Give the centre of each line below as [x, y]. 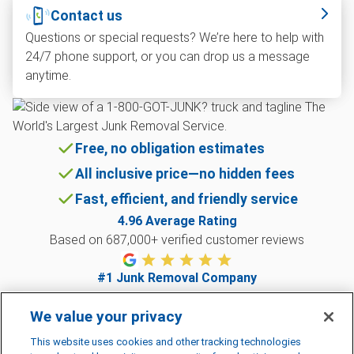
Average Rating [189, 221]
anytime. [48, 75]
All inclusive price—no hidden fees [185, 174]
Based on [78, 240]
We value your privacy [107, 316]
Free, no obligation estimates [170, 149]
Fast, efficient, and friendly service [186, 199]
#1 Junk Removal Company [177, 278]
